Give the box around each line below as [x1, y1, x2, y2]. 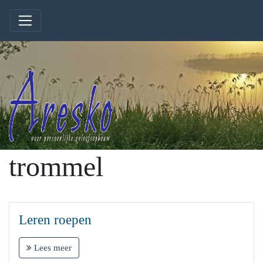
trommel [9, 151, 103, 182]
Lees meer [32, 243, 72, 252]
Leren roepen [19, 213, 92, 227]
